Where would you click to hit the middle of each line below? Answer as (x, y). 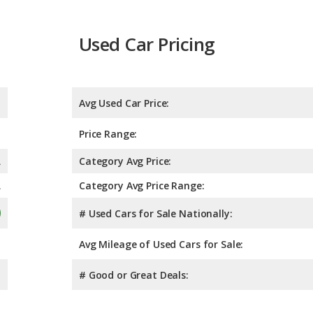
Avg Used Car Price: (124, 103)
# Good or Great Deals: (134, 275)
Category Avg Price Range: (142, 185)
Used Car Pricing (147, 44)
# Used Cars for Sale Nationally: (156, 213)
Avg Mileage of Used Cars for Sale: (161, 244)
